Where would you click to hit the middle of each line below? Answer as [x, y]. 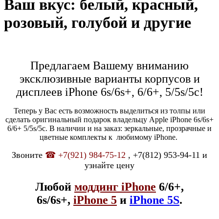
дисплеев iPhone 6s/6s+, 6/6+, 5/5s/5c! [109, 92]
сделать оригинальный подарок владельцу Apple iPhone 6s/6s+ [109, 119]
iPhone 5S [154, 200]
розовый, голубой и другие [98, 23]
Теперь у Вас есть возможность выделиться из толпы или [109, 110]
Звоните [28, 155]
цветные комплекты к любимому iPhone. [109, 137]
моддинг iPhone [115, 186]
